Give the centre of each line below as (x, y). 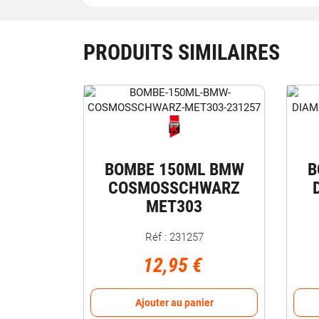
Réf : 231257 (174, 237)
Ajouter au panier (174, 302)
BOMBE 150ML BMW (174, 169)
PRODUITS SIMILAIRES (182, 52)
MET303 (174, 206)
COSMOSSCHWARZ (174, 188)
